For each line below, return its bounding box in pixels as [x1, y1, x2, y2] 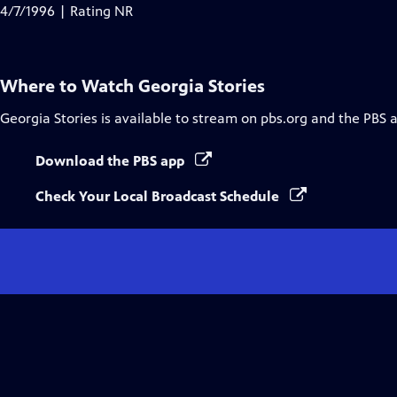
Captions [104, 23, 160, 40]
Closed [104, 2, 146, 19]
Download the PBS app [35, 152, 188, 169]
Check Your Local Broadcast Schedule [35, 188, 283, 205]
